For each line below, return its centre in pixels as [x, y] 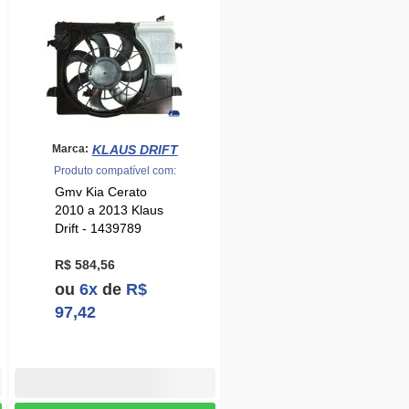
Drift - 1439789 [99, 228]
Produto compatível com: [115, 170]
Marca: [70, 149]
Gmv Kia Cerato [101, 191]
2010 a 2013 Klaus [110, 210]
